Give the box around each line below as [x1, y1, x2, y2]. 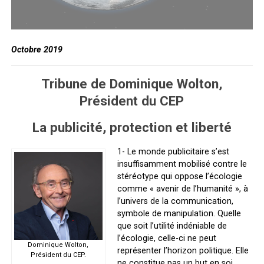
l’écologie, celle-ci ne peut [117, 233, 216, 243]
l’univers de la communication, [117, 196, 233, 206]
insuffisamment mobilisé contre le [117, 159, 247, 169]
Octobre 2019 [11, 44, 62, 55]
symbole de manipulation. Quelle [117, 208, 241, 219]
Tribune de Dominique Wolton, [41, 75, 223, 91]
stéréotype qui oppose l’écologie [117, 171, 242, 181]
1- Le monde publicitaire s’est [117, 146, 229, 157]
